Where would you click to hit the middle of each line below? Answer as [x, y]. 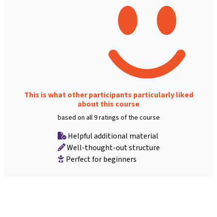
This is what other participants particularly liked [108, 95]
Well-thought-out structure [112, 148]
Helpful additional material [112, 136]
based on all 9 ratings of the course [108, 118]
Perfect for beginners [100, 159]
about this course [108, 104]
